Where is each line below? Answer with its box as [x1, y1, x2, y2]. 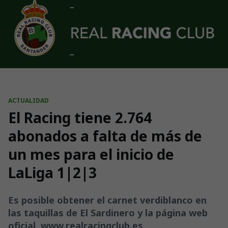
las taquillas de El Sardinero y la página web [8, 207, 208, 219]
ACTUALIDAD [8, 96, 49, 105]
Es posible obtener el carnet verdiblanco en [8, 194, 207, 206]
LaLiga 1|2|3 [8, 163, 97, 182]
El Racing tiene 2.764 [8, 108, 152, 127]
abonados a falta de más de [8, 126, 202, 146]
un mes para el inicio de [8, 145, 174, 164]
